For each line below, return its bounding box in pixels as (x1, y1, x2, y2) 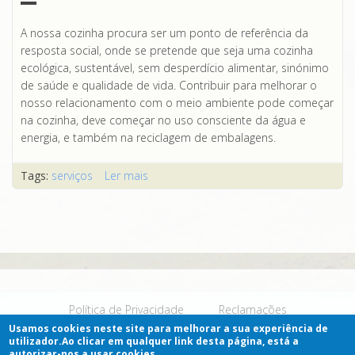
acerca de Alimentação (148, 168, 265, 183)
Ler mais (105, 168, 148, 183)
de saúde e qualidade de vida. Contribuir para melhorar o (21, 78, 317, 93)
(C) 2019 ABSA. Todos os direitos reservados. (63, 330, 292, 345)
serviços (52, 168, 93, 183)
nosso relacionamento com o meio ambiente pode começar (21, 95, 334, 110)
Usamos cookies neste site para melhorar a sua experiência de (9, 322, 329, 335)
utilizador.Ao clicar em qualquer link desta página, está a (9, 334, 300, 348)
